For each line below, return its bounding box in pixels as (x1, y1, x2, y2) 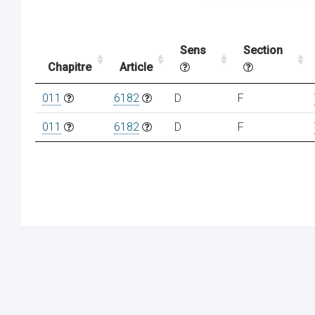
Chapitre (48, 60, 91, 74)
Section (243, 44, 283, 57)
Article (120, 60, 153, 74)
